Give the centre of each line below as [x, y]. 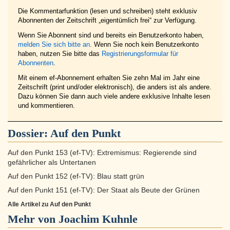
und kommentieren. [46, 106]
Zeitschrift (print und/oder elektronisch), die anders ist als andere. [115, 87]
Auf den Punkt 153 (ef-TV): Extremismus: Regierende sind [102, 153]
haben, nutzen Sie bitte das [60, 54]
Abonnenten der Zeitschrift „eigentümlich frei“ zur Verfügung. [107, 21]
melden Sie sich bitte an [54, 45]
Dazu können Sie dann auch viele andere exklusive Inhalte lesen [114, 97]
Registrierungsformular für [140, 54]
